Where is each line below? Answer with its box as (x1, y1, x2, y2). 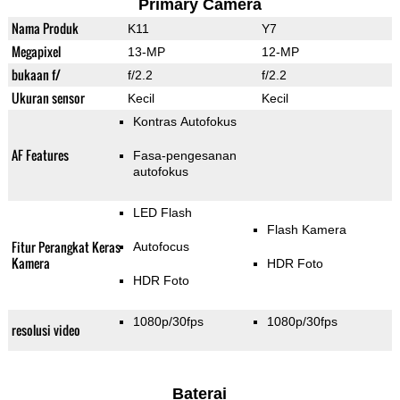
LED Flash (132, 205, 192, 221)
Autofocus (132, 239, 189, 254)
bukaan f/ (11, 65, 61, 85)
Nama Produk (11, 19, 79, 38)
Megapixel (11, 42, 61, 62)
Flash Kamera (266, 222, 346, 237)
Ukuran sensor (11, 88, 85, 108)
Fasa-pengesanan (132, 148, 237, 163)
